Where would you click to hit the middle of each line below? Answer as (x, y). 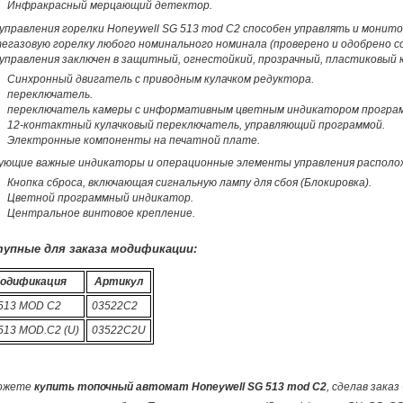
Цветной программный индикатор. (100, 198)
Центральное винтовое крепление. (101, 213)
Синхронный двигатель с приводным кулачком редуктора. (160, 79)
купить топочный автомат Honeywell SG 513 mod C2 (180, 387)
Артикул (118, 282)
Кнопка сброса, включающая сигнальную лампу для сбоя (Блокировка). (189, 183)
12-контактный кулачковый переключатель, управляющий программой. (196, 125)
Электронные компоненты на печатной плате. (133, 140)
